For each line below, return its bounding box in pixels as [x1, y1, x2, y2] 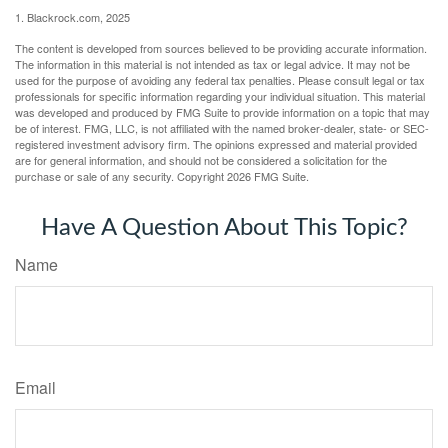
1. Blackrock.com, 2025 [15, 8, 130, 25]
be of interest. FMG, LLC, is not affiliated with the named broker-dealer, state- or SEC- [15, 119, 429, 136]
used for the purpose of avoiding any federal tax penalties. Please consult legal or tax [15, 71, 425, 88]
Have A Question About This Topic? [40, 215, 408, 240]
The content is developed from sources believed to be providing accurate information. [15, 39, 427, 56]
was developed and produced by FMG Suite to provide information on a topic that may [15, 103, 430, 120]
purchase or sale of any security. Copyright [15, 167, 227, 184]
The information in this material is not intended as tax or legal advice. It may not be [15, 55, 410, 72]
